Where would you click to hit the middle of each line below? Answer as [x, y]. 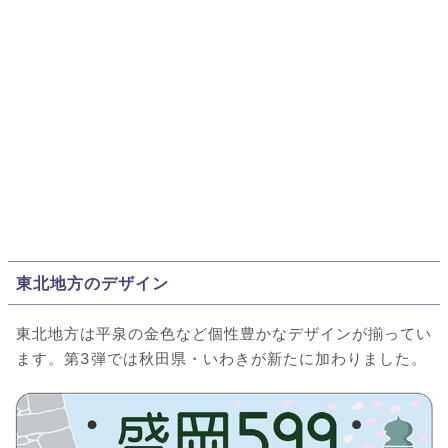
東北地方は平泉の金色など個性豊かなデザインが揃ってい [224, 334]
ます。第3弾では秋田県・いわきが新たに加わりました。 [221, 359]
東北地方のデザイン [92, 283]
